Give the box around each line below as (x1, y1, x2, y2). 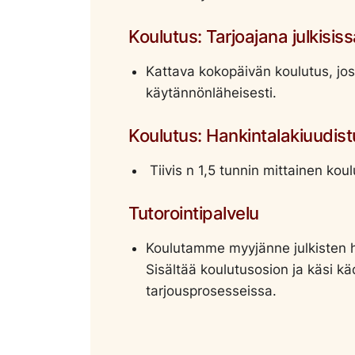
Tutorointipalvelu (128, 202, 259, 223)
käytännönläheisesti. (146, 84, 277, 101)
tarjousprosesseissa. (146, 282, 277, 299)
